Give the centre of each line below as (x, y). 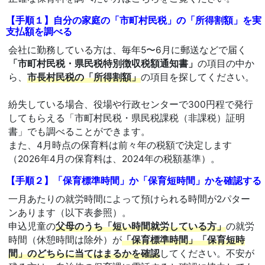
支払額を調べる (39, 31)
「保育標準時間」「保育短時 (183, 240)
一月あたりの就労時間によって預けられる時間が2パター (129, 199)
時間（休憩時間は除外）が (65, 240)
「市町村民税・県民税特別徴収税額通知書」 (103, 63)
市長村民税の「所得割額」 (84, 77)
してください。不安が (207, 253)
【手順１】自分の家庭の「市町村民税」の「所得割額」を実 (134, 20)
